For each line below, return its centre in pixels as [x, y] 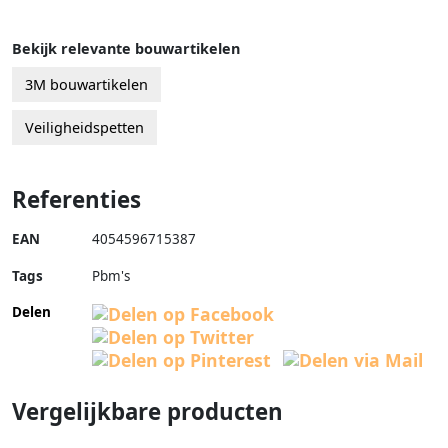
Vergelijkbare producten [147, 412]
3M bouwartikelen [86, 85]
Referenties [76, 200]
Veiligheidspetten [84, 128]
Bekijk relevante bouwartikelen [126, 49]
